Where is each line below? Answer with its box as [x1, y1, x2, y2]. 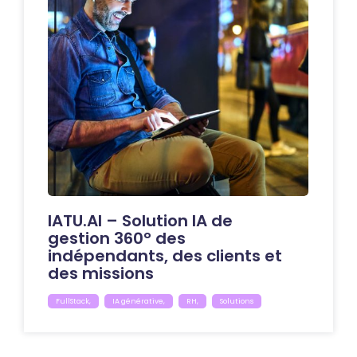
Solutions [220, 296, 253, 306]
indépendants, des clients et [48, 244, 282, 267]
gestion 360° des [48, 226, 186, 249]
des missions [48, 261, 154, 284]
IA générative [112, 296, 163, 306]
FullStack [56, 296, 89, 306]
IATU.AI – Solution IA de [48, 209, 233, 232]
